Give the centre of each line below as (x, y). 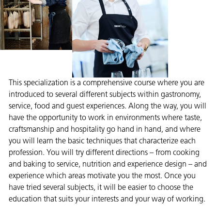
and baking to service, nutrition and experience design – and (108, 165)
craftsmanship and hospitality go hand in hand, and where (105, 130)
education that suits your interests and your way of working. (107, 200)
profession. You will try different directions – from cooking (104, 153)
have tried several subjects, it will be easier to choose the (101, 188)
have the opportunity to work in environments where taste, (106, 118)
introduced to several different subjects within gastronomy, (105, 95)
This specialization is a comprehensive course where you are (107, 84)
